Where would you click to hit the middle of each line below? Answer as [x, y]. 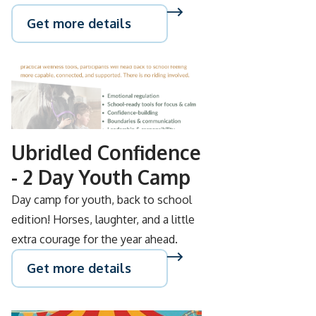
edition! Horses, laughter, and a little [103, 219]
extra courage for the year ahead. [95, 239]
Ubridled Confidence [106, 152]
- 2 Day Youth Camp [101, 177]
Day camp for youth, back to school [102, 200]
